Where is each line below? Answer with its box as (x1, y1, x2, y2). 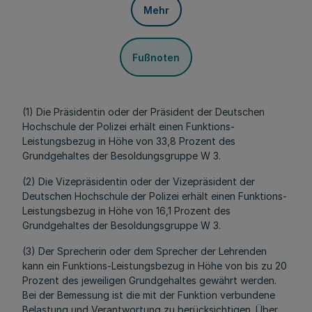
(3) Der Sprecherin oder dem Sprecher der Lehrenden (22, 245, 267, 257)
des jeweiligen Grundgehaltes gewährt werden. (62, 274, 276, 286)
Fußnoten (132, 51, 180, 63)
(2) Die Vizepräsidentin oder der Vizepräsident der (22, 175, 255, 187)
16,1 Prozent (156, 205, 214, 217)
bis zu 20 (245, 260, 287, 272)
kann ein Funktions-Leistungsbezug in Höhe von (22, 260, 245, 272)
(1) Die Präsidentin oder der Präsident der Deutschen (22, 106, 265, 118)
